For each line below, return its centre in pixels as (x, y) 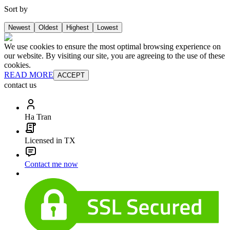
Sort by (16, 9)
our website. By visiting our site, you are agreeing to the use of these (114, 56)
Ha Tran (38, 117)
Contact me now (51, 164)
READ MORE (29, 75)
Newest (19, 28)
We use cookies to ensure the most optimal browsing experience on (112, 47)
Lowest (108, 28)
